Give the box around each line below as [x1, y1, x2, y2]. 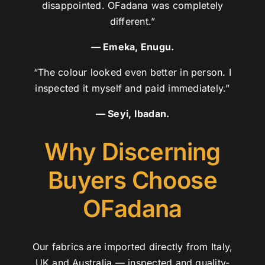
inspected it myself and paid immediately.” [35, 82, 230, 95]
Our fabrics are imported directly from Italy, [32, 241, 233, 253]
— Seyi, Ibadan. [95, 108, 170, 120]
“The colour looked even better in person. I [33, 66, 232, 79]
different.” [109, 15, 156, 28]
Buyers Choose [47, 166, 218, 195]
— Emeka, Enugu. [91, 41, 174, 53]
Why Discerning [44, 137, 221, 167]
